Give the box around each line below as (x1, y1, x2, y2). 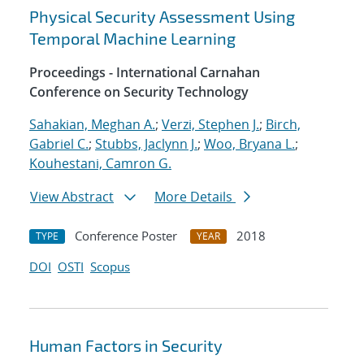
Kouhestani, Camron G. (29, 154, 171, 173)
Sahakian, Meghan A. (29, 115, 155, 134)
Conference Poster (75, 227, 177, 245)
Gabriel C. (29, 135, 89, 154)
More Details (154, 188, 236, 206)
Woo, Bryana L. (204, 135, 295, 154)
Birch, (266, 115, 301, 134)
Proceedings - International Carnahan (29, 63, 260, 82)
